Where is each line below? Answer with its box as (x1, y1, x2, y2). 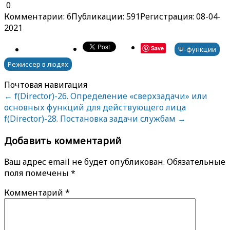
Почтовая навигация (4, 79, 87, 90)
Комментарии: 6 (4, 10, 71, 22)
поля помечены (4, 167, 71, 179)
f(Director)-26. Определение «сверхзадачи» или (12, 90, 207, 102)
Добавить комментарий (4, 133, 121, 147)
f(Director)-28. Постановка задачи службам (4, 112, 178, 124)
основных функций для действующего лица (4, 101, 186, 113)
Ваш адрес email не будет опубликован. (4, 156, 165, 168)
